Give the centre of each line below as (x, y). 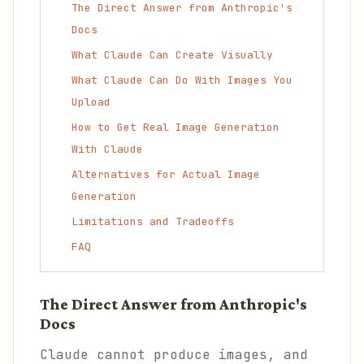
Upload (91, 102)
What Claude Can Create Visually (172, 55)
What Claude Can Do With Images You (182, 80)
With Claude (107, 149)
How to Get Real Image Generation (175, 127)
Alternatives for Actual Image (166, 174)
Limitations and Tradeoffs (153, 221)
